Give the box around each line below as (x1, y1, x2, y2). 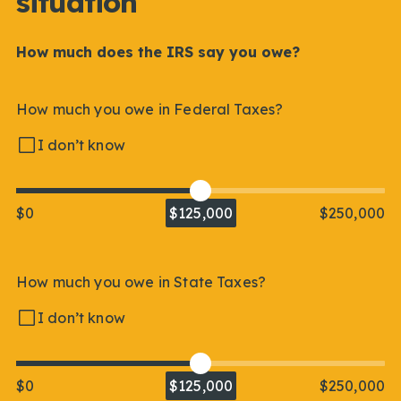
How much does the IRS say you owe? (16, 43, 300, 61)
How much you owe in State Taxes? (16, 273, 267, 291)
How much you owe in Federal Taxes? (16, 100, 284, 118)
